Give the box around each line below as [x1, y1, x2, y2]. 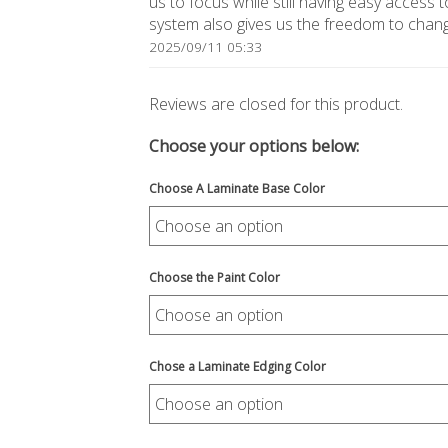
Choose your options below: [149, 135, 360, 157]
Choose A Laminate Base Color [149, 180, 326, 197]
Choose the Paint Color [149, 269, 281, 286]
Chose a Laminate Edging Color [149, 358, 327, 375]
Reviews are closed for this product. [149, 93, 404, 115]
